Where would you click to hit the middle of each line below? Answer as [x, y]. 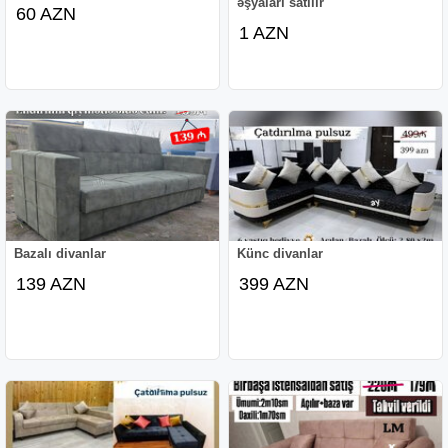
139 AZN [51, 283]
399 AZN [274, 283]
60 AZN [46, 13]
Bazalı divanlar [60, 253]
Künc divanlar [280, 253]
